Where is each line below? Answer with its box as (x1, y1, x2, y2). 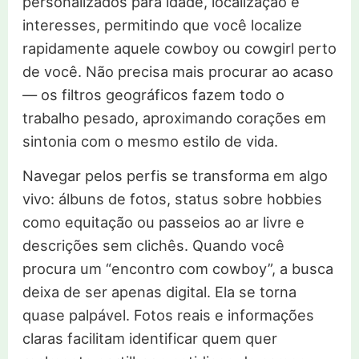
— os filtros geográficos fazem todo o (22, 86, 284, 104)
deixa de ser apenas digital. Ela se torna (22, 283, 296, 301)
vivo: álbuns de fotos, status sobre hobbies (22, 190, 322, 208)
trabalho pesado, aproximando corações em (22, 109, 326, 127)
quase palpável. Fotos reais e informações (22, 306, 314, 325)
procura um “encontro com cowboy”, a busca (22, 260, 333, 278)
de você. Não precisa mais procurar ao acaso (22, 63, 333, 81)
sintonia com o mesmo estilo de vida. (22, 132, 278, 151)
